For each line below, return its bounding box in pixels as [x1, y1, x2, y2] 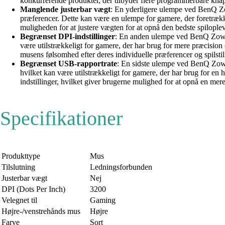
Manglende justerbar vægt [20, 5, 110, 14]
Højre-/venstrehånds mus [2, 207, 80, 216]
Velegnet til [2, 196, 37, 205]
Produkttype [2, 152, 40, 161]
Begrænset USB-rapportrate [20, 59, 117, 68]
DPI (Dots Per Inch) [2, 185, 65, 194]
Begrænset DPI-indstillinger [20, 32, 115, 41]
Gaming [90, 196, 116, 205]
